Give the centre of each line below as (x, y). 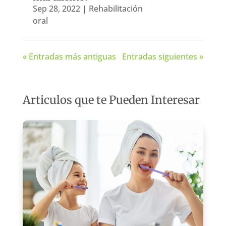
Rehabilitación (116, 8)
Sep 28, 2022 (56, 8)
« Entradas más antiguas (69, 56)
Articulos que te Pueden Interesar (111, 100)
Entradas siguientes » (163, 56)
